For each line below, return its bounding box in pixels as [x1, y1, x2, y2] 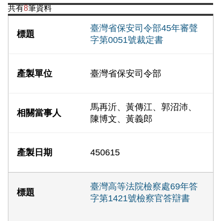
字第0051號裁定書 [90, 35, 164, 45]
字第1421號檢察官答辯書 [90, 193, 190, 203]
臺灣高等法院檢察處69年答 [90, 182, 198, 191]
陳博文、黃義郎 [90, 114, 153, 124]
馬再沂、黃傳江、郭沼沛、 [90, 102, 197, 112]
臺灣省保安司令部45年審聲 [90, 23, 198, 33]
